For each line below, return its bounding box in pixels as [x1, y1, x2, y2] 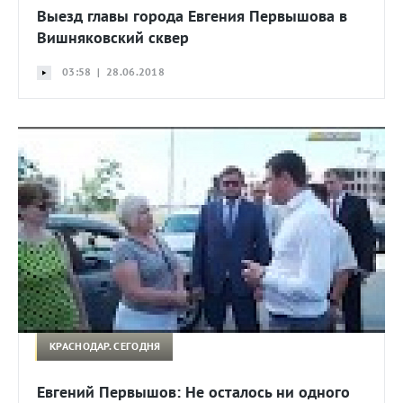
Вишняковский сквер [37, 27, 189, 49]
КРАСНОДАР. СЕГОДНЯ [49, 339, 161, 354]
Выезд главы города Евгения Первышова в [37, 5, 347, 27]
